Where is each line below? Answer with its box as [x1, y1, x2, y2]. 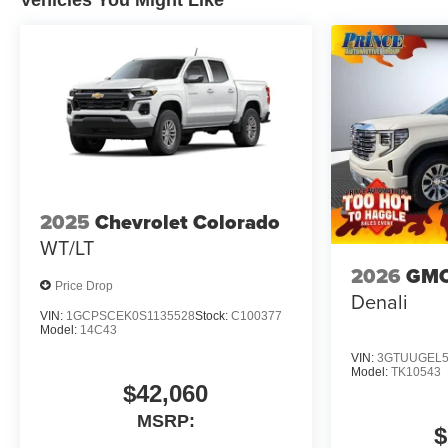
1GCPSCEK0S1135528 [66, 309, 195, 324]
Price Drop [55, 278, 113, 293]
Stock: [195, 309, 231, 324]
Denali [350, 287, 408, 317]
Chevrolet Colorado [95, 206, 280, 237]
